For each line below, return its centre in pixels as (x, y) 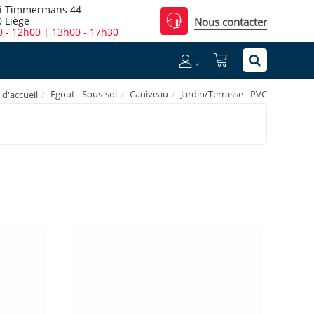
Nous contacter (230, 22)
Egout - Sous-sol (84, 94)
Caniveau (149, 94)
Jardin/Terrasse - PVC (224, 94)
